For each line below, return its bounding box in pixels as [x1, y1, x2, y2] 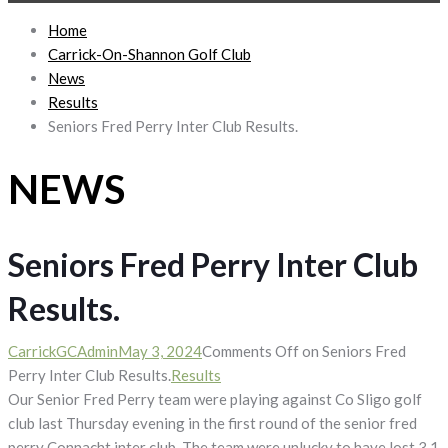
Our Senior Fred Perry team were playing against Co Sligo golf [8, 389, 422, 408]
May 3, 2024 [118, 341, 202, 360]
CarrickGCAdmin [8, 341, 118, 360]
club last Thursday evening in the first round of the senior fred [8, 413, 417, 432]
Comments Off [202, 341, 299, 360]
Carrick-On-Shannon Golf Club [48, 44, 251, 63]
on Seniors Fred [299, 341, 406, 360]
